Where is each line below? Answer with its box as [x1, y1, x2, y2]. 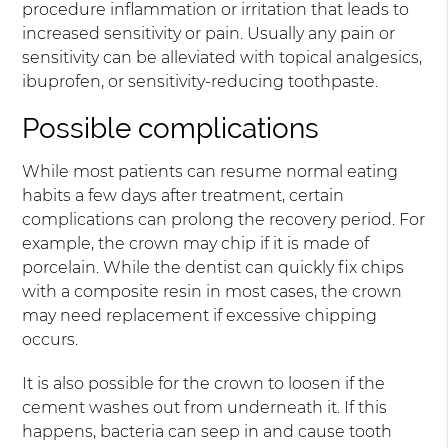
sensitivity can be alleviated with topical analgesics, [22, 48, 423, 67]
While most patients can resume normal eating [22, 162, 399, 181]
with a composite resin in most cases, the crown [22, 282, 403, 301]
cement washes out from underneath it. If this [22, 398, 388, 417]
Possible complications [22, 112, 320, 145]
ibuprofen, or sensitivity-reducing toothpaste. [22, 72, 379, 91]
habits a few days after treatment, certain [22, 186, 345, 205]
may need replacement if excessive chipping [22, 306, 378, 325]
